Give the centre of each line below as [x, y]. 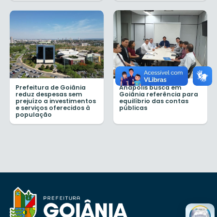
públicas [133, 108]
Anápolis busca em [150, 87]
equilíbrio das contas [154, 101]
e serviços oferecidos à [53, 108]
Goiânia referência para [159, 94]
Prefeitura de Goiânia [51, 87]
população [34, 114]
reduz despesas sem [49, 94]
